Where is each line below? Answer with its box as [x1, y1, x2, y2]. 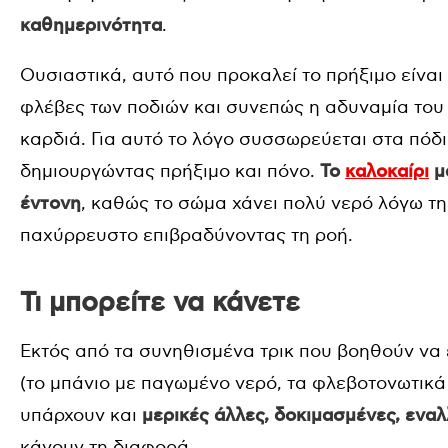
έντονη [20, 193, 81, 215]
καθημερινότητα [20, 15, 162, 37]
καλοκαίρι [345, 161, 429, 183]
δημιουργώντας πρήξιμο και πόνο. [20, 161, 320, 182]
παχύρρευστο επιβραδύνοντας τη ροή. [20, 225, 353, 246]
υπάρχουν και [20, 404, 137, 426]
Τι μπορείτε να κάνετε [20, 285, 300, 320]
